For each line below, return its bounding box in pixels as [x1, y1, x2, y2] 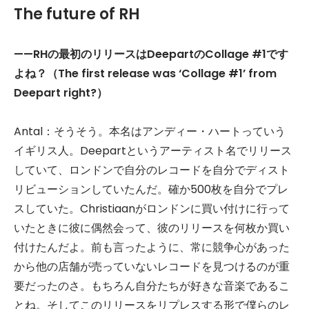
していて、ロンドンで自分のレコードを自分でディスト [14, 162, 290, 179]
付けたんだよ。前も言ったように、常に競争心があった [14, 239, 290, 256]
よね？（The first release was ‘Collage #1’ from [14, 66, 277, 82]
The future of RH [14, 3, 140, 26]
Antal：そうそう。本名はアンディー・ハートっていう [14, 123, 286, 140]
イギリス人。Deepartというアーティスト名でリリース [14, 143, 292, 159]
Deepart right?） [14, 85, 108, 101]
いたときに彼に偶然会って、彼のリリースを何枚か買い [14, 220, 290, 237]
